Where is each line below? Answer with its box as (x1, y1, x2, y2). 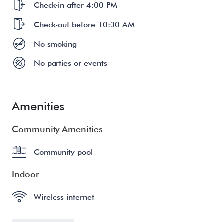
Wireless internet (34, 192, 94, 202)
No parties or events (34, 58, 107, 68)
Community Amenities (12, 123, 103, 134)
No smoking (34, 39, 77, 49)
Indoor (12, 168, 39, 179)
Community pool (34, 147, 93, 157)
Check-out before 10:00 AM (34, 19, 135, 29)
